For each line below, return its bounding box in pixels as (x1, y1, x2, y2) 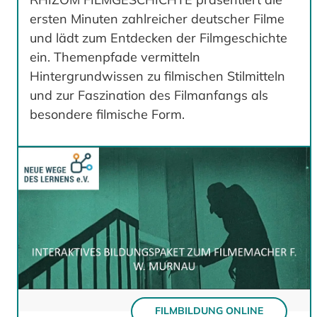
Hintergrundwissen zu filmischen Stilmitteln (30, 68, 285, 85)
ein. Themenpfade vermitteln (30, 49, 200, 66)
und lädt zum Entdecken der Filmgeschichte (30, 30, 287, 47)
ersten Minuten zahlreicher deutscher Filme (30, 11, 284, 28)
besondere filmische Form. (30, 106, 185, 123)
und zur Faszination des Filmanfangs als (30, 87, 268, 104)
